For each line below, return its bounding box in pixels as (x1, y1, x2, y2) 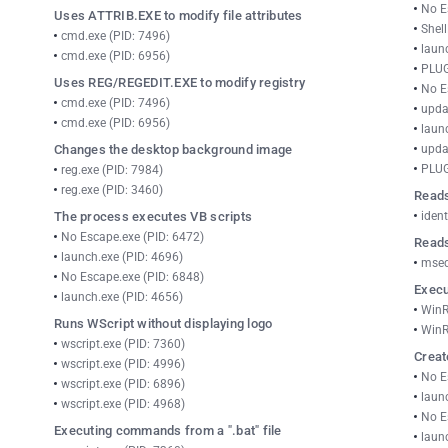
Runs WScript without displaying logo (54, 316, 273, 331)
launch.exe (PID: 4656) (61, 290, 183, 304)
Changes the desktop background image (54, 142, 293, 157)
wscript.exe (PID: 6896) (61, 377, 185, 391)
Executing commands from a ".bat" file (54, 423, 282, 438)
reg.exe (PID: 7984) (61, 163, 163, 177)
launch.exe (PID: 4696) (61, 250, 183, 264)
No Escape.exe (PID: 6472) (61, 230, 204, 244)
